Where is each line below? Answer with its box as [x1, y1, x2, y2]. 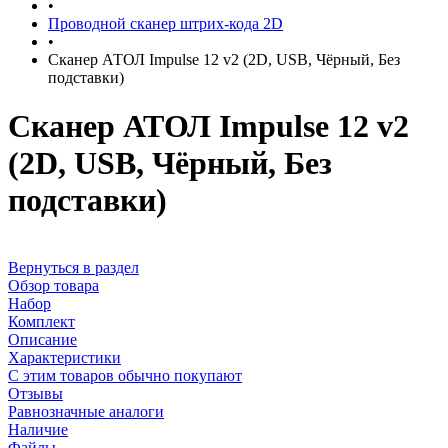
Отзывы [8, 384, 63, 402]
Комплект [8, 312, 75, 330]
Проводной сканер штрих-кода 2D [48, 15, 283, 32]
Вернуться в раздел [8, 258, 139, 276]
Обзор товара [8, 276, 99, 294]
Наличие [8, 420, 68, 438]
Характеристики [8, 348, 121, 366]
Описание [8, 330, 77, 348]
